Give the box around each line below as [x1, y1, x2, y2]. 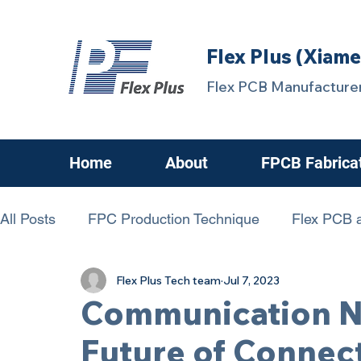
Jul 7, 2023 [223, 272, 280, 288]
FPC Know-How [189, 275, 292, 292]
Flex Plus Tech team [116, 272, 221, 288]
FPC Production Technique [88, 210, 259, 227]
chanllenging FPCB [32, 275, 156, 292]
